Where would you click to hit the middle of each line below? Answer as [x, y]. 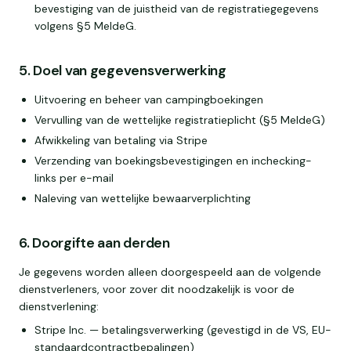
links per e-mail [74, 178]
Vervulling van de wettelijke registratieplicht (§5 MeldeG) [180, 120]
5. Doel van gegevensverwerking [123, 71]
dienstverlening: [59, 306]
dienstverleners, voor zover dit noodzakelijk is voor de [157, 289]
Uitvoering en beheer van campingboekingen [149, 100]
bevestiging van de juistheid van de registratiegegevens [177, 9]
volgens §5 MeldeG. [85, 26]
